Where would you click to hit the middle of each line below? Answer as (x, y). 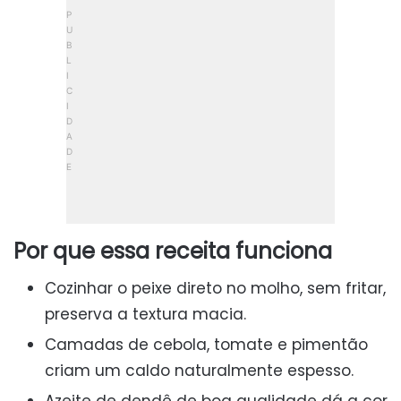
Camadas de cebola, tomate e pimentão (206, 345)
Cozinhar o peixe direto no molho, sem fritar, (215, 289)
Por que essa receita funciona (173, 252)
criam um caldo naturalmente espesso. (199, 371)
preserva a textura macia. (145, 315)
